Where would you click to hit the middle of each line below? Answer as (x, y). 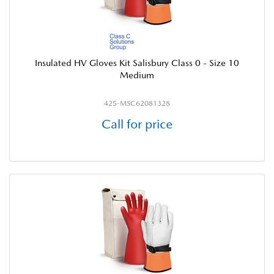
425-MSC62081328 (137, 103)
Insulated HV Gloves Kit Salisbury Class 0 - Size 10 (137, 63)
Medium (137, 75)
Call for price (137, 124)
